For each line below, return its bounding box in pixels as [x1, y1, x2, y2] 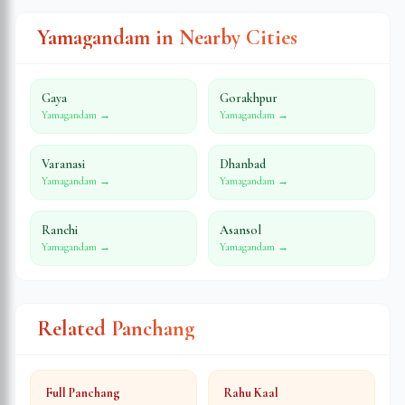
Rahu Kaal [223, 385, 278, 400]
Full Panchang [45, 385, 120, 400]
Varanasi [42, 156, 85, 172]
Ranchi [42, 222, 78, 238]
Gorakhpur [220, 90, 278, 106]
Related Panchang [37, 316, 194, 342]
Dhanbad [220, 156, 266, 172]
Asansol [220, 222, 261, 238]
